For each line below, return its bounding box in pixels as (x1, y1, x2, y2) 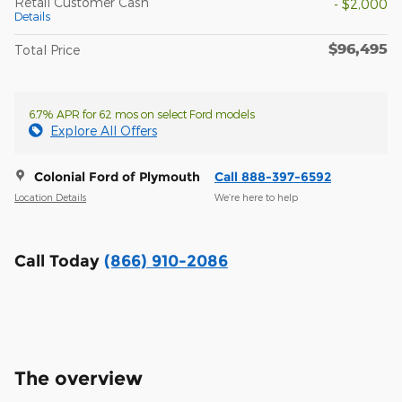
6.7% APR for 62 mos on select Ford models (29, 107, 255, 120)
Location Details (14, 191, 86, 204)
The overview (14, 366, 143, 389)
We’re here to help (214, 191, 298, 204)
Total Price (14, 41, 80, 57)
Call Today (14, 250, 104, 271)
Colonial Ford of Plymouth (34, 168, 200, 185)
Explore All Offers (50, 122, 157, 138)
